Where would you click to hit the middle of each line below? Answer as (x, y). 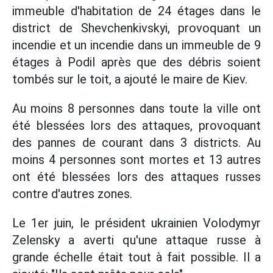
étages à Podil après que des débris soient (136, 62)
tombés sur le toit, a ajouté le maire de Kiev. (130, 79)
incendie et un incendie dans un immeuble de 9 (136, 45)
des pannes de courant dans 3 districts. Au (136, 143)
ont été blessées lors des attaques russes (136, 177)
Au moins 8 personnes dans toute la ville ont (136, 108)
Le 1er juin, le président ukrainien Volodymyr (136, 223)
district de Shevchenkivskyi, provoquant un (136, 28)
